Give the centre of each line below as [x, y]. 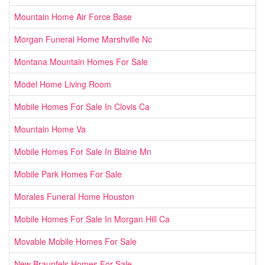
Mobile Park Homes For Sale [68, 174]
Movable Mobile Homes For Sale [75, 241]
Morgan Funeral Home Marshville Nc [83, 39]
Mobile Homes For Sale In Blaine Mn [83, 151]
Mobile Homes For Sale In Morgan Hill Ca [92, 219]
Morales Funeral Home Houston [74, 196]
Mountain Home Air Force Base [73, 16]
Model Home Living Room [63, 84]
